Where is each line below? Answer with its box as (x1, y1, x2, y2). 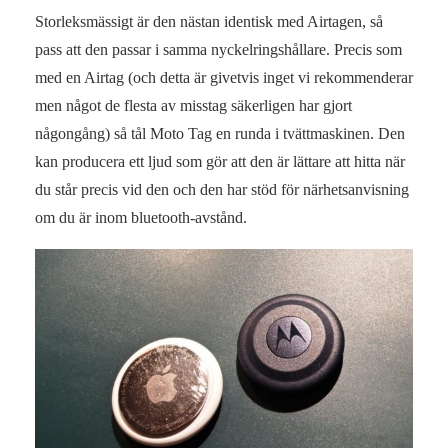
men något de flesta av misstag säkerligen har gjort (35, 96, 352, 114)
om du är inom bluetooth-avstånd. (35, 208, 247, 226)
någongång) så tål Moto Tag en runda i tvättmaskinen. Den (35, 124, 405, 142)
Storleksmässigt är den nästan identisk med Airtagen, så (35, 12, 383, 30)
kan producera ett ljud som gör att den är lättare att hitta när (35, 152, 405, 170)
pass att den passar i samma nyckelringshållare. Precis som (35, 40, 402, 58)
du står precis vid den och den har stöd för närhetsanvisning (35, 180, 409, 198)
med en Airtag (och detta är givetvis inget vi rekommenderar (35, 68, 413, 86)
